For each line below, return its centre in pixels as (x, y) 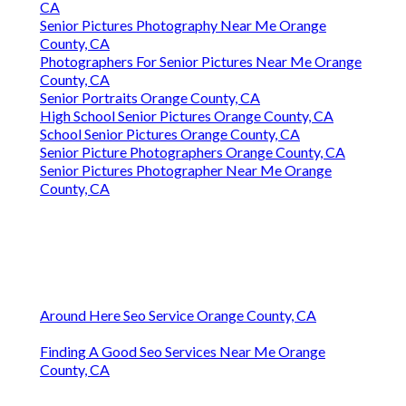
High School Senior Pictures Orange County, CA (187, 116)
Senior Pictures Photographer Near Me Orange (186, 170)
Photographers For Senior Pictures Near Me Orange (201, 62)
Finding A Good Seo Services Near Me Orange (183, 352)
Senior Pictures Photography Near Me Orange (183, 25)
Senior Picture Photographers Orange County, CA (193, 152)
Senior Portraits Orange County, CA (150, 98)
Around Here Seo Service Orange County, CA (178, 315)
